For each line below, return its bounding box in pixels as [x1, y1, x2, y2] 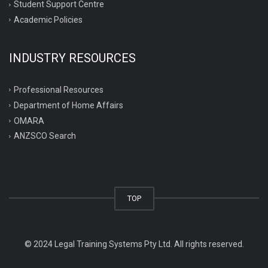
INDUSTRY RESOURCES [9, 50, 136, 65]
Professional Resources [14, 84, 103, 95]
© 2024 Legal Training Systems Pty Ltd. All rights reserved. [24, 239, 244, 249]
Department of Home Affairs [14, 100, 123, 110]
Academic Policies [14, 14, 83, 25]
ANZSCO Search [14, 131, 76, 141]
